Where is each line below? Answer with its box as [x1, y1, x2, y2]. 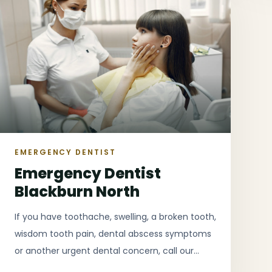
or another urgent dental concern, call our [15, 245, 194, 257]
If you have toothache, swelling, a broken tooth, [15, 211, 216, 223]
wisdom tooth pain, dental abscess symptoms [15, 228, 211, 240]
